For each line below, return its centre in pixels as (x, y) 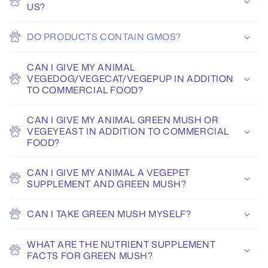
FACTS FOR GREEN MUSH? (90, 256)
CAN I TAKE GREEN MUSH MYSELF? (109, 214)
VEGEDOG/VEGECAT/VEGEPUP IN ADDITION (131, 79)
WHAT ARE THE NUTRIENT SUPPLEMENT (121, 245)
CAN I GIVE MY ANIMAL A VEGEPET (109, 173)
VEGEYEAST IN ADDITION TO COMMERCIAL (128, 132)
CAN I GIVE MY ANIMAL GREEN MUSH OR (123, 120)
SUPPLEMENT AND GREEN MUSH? (107, 184)
